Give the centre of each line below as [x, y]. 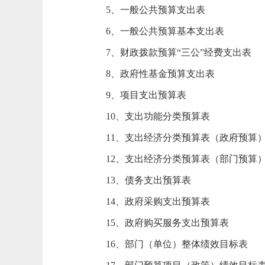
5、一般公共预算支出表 [156, 10]
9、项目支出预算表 [146, 95]
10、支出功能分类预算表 [158, 116]
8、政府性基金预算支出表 [160, 74]
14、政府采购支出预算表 [158, 201]
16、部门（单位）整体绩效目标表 [177, 244]
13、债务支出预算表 [148, 180]
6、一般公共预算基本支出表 [165, 31]
